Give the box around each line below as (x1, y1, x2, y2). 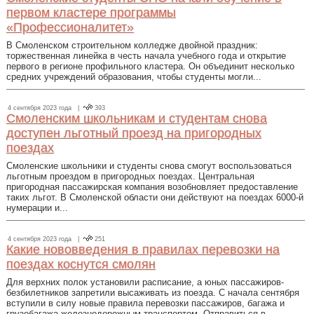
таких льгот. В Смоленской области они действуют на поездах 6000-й (6, 192, 303, 203)
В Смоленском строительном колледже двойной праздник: (6, 40, 258, 50)
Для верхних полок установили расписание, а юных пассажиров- (6, 277, 284, 287)
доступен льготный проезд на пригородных (6, 126, 261, 140)
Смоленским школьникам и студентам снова (6, 111, 267, 125)
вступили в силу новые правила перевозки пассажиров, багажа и (6, 298, 285, 308)
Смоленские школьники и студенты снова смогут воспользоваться (6, 161, 292, 171)
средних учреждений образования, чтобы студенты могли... (6, 71, 261, 82)
